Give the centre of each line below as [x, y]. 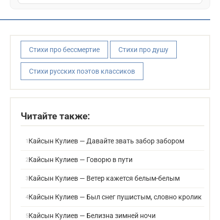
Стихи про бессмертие [64, 50]
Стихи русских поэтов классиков [82, 71]
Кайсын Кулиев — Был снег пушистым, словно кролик [115, 197]
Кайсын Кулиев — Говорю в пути [81, 160]
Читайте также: [55, 116]
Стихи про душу [143, 50]
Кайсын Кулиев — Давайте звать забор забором [106, 141]
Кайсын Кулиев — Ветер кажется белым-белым [104, 178]
